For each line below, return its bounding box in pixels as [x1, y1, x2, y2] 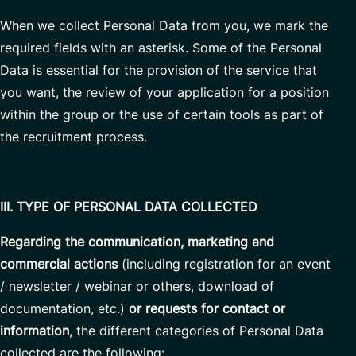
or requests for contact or [129, 300, 285, 316]
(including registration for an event [118, 256, 331, 272]
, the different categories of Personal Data [69, 323, 323, 339]
